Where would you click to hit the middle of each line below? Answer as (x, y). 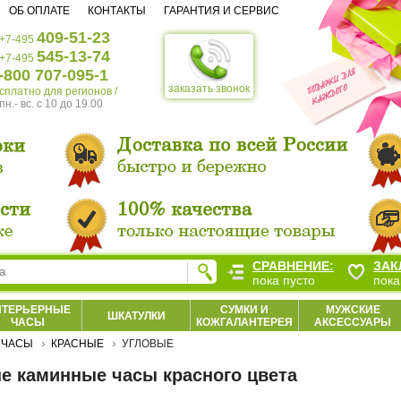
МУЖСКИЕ (353, 310)
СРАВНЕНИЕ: (293, 266)
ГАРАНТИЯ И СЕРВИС (222, 11)
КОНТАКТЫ (117, 11)
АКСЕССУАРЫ (353, 322)
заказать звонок (209, 89)
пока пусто (284, 280)
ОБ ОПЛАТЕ (39, 11)
